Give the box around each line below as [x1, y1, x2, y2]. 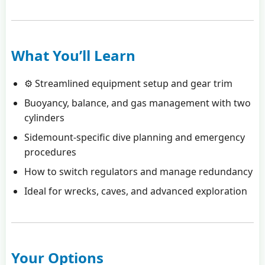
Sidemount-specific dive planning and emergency [24, 130, 245, 144]
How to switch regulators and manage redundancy [24, 164, 253, 178]
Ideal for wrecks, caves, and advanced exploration [24, 184, 248, 198]
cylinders [24, 111, 65, 124]
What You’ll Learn [11, 45, 135, 65]
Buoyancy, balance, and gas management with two [24, 96, 251, 109]
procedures [24, 145, 77, 159]
